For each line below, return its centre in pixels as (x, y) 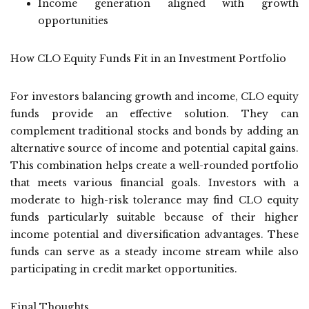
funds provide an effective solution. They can (154, 114)
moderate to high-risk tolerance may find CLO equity (154, 200)
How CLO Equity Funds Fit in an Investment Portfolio (148, 59)
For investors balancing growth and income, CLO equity (154, 97)
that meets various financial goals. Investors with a (154, 183)
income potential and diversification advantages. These (154, 235)
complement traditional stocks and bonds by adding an (154, 131)
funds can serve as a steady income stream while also (154, 252)
